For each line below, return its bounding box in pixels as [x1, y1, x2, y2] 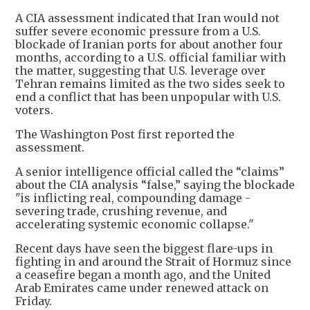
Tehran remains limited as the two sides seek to [15, 77, 285, 91]
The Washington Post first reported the [15, 127, 235, 142]
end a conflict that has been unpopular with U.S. [15, 90, 281, 104]
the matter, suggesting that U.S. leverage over [15, 64, 266, 78]
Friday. [15, 294, 52, 309]
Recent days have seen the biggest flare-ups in [15, 241, 273, 256]
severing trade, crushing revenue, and [15, 204, 227, 219]
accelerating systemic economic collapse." [15, 217, 254, 232]
